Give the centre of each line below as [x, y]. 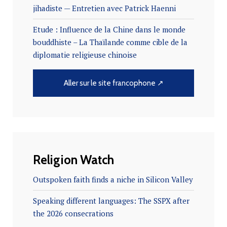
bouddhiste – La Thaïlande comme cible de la [110, 42]
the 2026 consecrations [73, 214]
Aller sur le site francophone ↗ [113, 83]
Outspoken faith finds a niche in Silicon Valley [113, 180]
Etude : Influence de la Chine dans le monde [109, 30]
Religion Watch [73, 160]
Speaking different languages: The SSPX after [111, 201]
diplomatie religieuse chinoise [85, 55]
